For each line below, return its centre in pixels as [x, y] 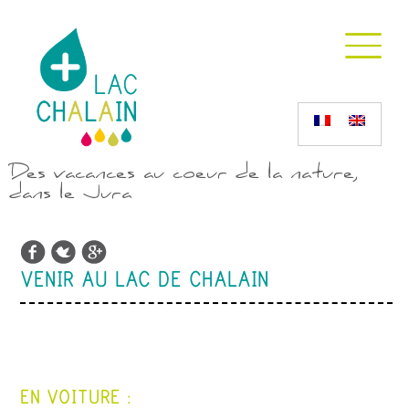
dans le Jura [70, 194]
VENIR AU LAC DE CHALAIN [145, 280]
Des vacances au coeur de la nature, [184, 174]
